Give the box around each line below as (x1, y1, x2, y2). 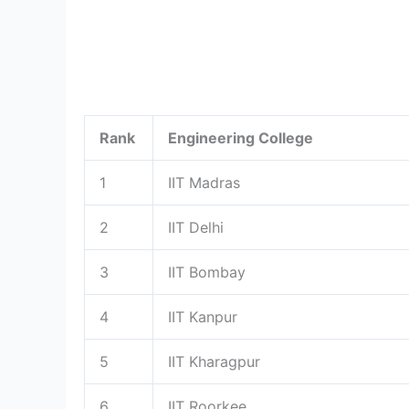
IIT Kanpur (168, 307, 237, 326)
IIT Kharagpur (168, 351, 260, 371)
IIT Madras (168, 173, 240, 192)
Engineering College (168, 128, 313, 147)
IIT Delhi (168, 217, 224, 236)
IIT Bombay (168, 262, 246, 281)
